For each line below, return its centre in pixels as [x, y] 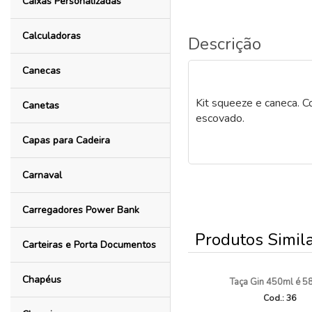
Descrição [225, 44]
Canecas [41, 71]
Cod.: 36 [279, 298]
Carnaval [42, 175]
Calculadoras [51, 36]
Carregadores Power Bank [80, 210]
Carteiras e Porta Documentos [89, 245]
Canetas [40, 106]
